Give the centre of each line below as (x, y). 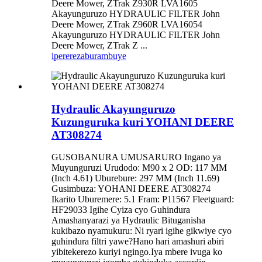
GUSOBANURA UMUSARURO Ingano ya (136, 157)
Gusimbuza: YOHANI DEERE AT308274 (131, 189)
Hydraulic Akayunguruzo (113, 109)
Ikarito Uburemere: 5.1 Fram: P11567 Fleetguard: (143, 199)
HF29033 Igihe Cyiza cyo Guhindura (121, 210)
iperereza (68, 56)
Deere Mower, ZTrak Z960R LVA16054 (127, 24)
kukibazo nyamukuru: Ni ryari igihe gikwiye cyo (142, 231)
